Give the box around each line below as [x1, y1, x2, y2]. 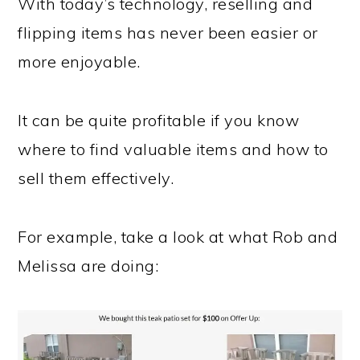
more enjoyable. [18, 51, 141, 72]
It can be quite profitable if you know [18, 109, 300, 130]
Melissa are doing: [18, 255, 159, 276]
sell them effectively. [18, 167, 174, 188]
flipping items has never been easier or [18, 22, 318, 43]
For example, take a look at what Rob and [18, 226, 338, 247]
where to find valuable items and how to [18, 138, 329, 159]
